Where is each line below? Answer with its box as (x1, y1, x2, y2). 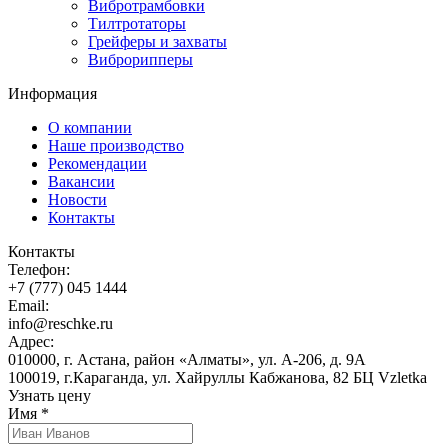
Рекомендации (48, 154, 147, 172)
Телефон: (8, 260, 70, 278)
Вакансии (48, 172, 115, 190)
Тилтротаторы (88, 14, 186, 32)
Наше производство (48, 136, 184, 154)
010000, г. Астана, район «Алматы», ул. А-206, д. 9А (8, 350, 366, 368)
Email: (8, 296, 49, 314)
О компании (48, 118, 132, 136)
